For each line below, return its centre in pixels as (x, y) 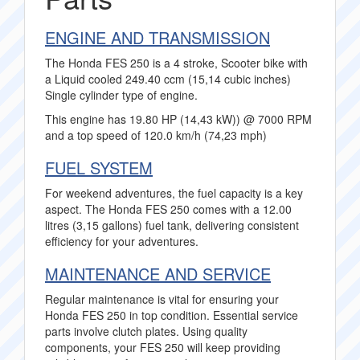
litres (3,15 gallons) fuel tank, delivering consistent (172, 225)
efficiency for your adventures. (122, 241)
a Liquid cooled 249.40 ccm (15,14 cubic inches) (168, 79)
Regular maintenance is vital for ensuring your (162, 299)
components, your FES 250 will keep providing (163, 347)
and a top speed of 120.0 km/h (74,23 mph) (156, 135)
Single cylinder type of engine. (121, 95)
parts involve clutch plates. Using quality (146, 331)
